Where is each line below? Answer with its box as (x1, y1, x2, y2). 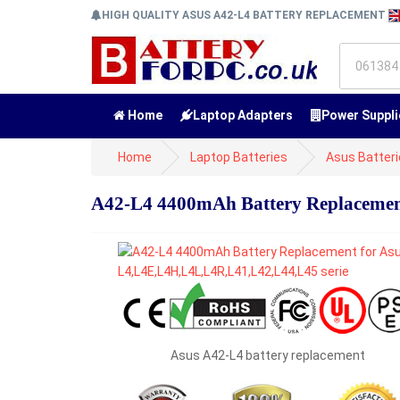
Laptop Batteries (190, 150, 287, 164)
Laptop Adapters (193, 108, 293, 122)
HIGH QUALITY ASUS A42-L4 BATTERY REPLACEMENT (102, 9, 388, 21)
